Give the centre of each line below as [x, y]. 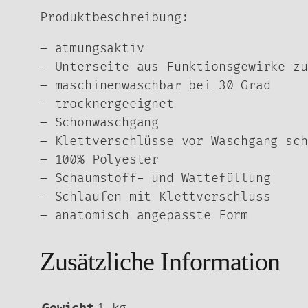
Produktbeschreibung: [114, 18]
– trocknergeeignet [107, 104]
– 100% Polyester [100, 160]
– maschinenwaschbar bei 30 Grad [155, 86]
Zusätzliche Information [160, 261]
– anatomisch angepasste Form [144, 216]
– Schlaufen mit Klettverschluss [155, 197]
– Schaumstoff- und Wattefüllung [155, 179]
